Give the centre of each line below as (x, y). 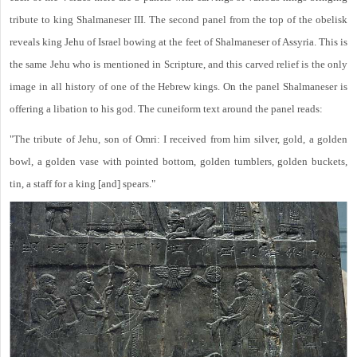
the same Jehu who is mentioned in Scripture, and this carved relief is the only (178, 65)
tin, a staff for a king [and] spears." (82, 184)
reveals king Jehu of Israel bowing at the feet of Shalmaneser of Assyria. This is (178, 42)
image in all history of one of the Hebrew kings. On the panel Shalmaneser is (178, 87)
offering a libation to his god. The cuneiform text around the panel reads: (166, 109)
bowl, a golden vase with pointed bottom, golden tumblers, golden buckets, (178, 162)
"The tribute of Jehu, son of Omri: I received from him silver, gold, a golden (178, 139)
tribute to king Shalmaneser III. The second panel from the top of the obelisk (178, 20)
